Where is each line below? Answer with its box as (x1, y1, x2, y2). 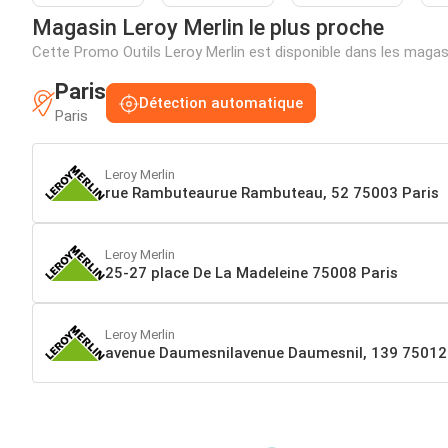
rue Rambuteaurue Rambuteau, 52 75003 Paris (105, 183, 439, 202)
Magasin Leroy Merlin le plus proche (32, 15, 384, 41)
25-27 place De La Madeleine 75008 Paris (105, 263, 398, 282)
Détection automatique (139, 94, 303, 113)
